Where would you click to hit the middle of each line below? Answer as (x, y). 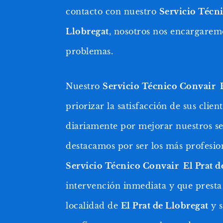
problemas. (89, 51)
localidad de (93, 205)
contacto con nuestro (112, 11)
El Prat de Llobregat (165, 205)
